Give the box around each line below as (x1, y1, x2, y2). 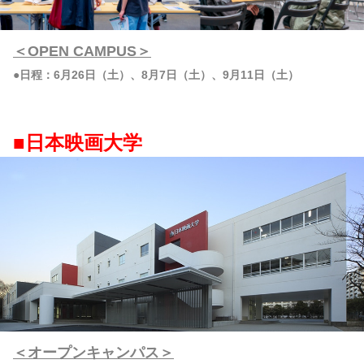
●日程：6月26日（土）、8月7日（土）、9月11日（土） (13, 67, 299, 81)
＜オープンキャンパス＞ (13, 344, 174, 361)
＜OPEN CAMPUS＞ (13, 42, 151, 59)
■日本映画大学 (13, 131, 142, 154)
